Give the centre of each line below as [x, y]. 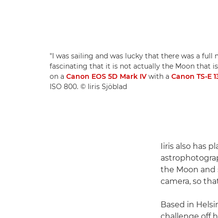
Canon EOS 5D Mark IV [106, 77]
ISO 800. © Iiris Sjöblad [88, 87]
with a [159, 77]
